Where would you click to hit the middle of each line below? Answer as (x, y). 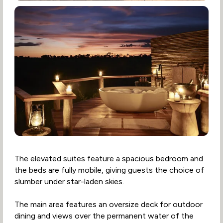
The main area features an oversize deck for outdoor (108, 204)
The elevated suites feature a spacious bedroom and (109, 158)
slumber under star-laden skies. (69, 181)
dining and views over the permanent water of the (104, 216)
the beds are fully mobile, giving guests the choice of (109, 170)
